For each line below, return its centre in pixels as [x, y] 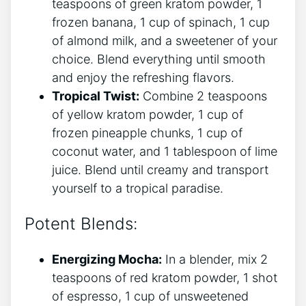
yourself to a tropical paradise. [138, 188]
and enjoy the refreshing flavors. [143, 77]
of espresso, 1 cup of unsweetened [150, 296]
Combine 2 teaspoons [203, 96]
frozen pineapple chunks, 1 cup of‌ [147, 133]
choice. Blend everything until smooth [159, 59]
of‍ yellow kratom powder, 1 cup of [148, 114]
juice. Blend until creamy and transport [160, 169]
